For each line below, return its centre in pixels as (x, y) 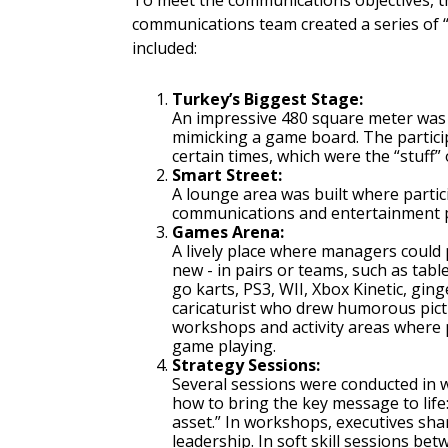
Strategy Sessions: (250, 365)
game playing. (224, 346)
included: (164, 48)
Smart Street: (227, 175)
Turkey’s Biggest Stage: (267, 99)
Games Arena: (228, 232)
